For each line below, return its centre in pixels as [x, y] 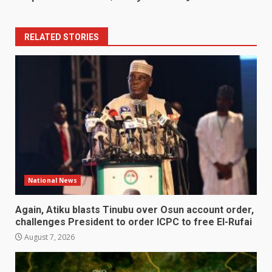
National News [53, 181]
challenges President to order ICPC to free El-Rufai [134, 222]
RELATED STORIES [62, 37]
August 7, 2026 [49, 237]
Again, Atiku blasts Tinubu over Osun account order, [134, 210]
